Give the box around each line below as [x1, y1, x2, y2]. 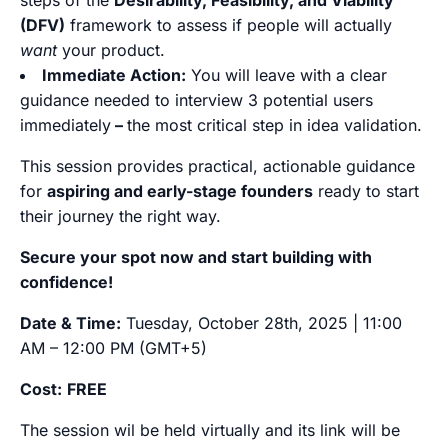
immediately [20, 115, 111, 135]
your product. [57, 40, 165, 60]
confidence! [20, 272, 113, 292]
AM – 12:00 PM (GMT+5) [20, 338, 207, 358]
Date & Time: [20, 313, 121, 333]
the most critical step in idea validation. [127, 115, 422, 135]
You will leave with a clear [186, 65, 387, 85]
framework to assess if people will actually [65, 15, 392, 35]
